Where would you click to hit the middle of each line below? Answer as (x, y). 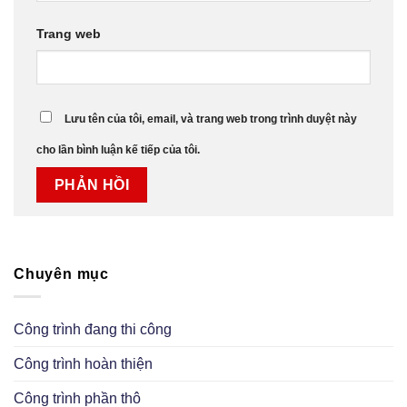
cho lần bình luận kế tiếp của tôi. (118, 149)
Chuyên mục (61, 274)
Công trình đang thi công (93, 329)
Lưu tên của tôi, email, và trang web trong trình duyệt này (211, 119)
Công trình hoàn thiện (83, 363)
